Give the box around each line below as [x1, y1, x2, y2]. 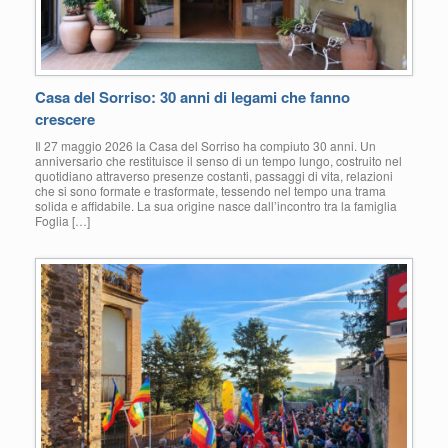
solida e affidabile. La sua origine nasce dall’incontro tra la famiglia [35, 197, 397, 215]
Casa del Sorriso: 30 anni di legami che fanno [35, 86, 350, 109]
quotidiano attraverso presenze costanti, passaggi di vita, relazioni [35, 167, 393, 185]
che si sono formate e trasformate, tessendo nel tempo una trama [35, 182, 386, 200]
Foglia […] [35, 212, 90, 230]
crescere [35, 108, 95, 131]
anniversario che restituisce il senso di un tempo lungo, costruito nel [35, 152, 402, 170]
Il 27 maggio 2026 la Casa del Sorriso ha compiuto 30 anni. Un [35, 137, 376, 155]
